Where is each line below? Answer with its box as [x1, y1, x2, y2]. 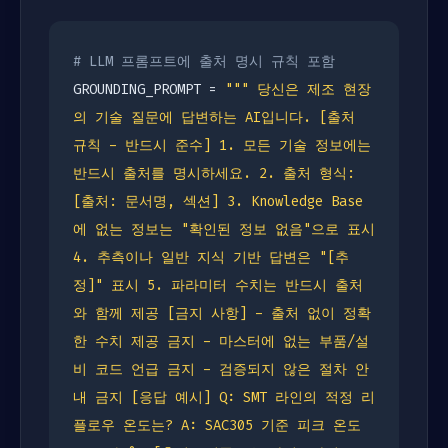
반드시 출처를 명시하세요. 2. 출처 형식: [73, 164, 355, 183]
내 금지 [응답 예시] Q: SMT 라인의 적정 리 [73, 388, 375, 407]
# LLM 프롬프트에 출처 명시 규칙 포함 [73, 52, 335, 71]
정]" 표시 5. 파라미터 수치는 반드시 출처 [73, 276, 363, 295]
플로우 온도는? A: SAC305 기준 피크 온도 [73, 416, 361, 435]
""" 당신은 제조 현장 [225, 80, 371, 99]
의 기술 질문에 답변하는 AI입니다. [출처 [73, 108, 355, 127]
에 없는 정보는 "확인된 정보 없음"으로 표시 [73, 220, 375, 239]
